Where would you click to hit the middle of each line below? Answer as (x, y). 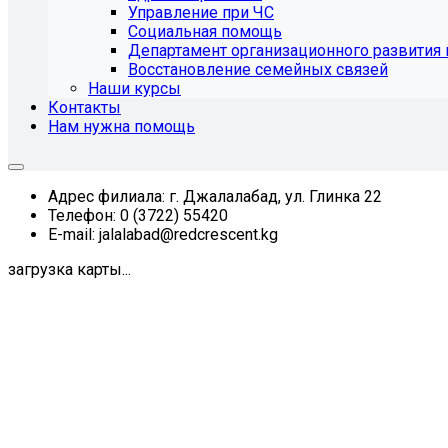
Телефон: (82, 215)
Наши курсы (134, 88)
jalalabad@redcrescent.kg (188, 234)
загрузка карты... (69, 269)
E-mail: (71, 234)
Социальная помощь (205, 31)
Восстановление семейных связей (258, 69)
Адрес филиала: (106, 196)
